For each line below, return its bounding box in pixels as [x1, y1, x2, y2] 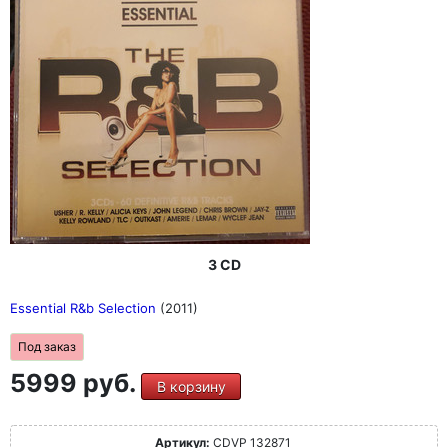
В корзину [156, 378, 226, 396]
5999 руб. [10, 368, 141, 399]
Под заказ [18, 339, 76, 355]
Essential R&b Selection [10, 300, 160, 317]
